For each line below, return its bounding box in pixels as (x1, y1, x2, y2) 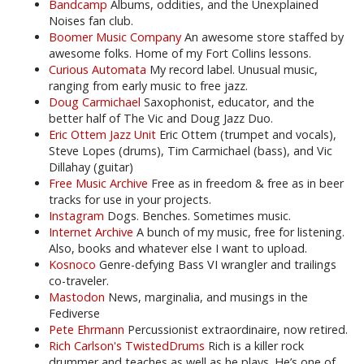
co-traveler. (49, 273, 109, 288)
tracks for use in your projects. (49, 192, 211, 207)
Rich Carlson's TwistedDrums (49, 338, 205, 353)
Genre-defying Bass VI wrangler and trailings (96, 257, 336, 272)
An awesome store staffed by (181, 29, 344, 45)
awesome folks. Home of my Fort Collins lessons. (49, 45, 311, 61)
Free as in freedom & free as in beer (148, 175, 344, 191)
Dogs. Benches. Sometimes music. (104, 208, 291, 223)
